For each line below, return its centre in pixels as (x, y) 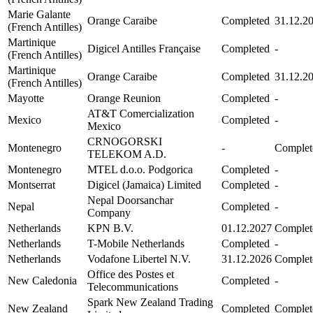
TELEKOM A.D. (127, 154)
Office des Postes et (131, 274)
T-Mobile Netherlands (136, 243)
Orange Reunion (124, 98)
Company (109, 212)
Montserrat (31, 184)
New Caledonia (42, 280)
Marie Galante (39, 14)
